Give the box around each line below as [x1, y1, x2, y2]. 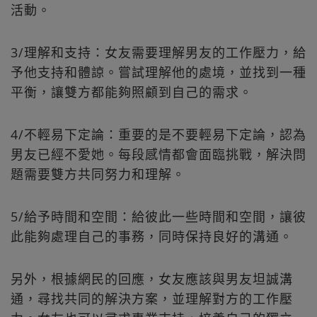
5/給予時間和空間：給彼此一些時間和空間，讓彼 [11, 207, 306, 225]
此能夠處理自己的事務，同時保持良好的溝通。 [11, 227, 293, 245]
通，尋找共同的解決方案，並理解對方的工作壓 [11, 289, 293, 307]
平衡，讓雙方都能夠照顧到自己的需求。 [11, 83, 253, 100]
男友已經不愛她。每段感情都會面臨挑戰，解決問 [11, 145, 306, 163]
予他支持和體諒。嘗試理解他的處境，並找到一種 [11, 63, 306, 81]
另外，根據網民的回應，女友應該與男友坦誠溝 [11, 270, 293, 287]
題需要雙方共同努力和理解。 [11, 165, 185, 183]
